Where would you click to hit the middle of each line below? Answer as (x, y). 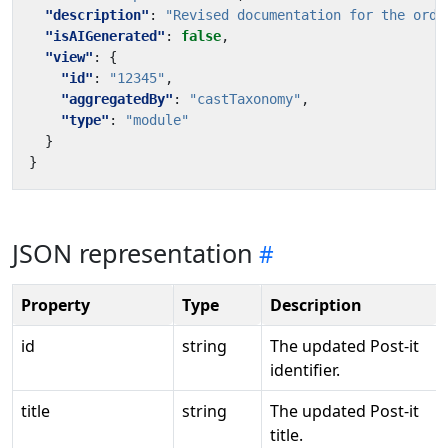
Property (55, 305)
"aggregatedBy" (117, 99)
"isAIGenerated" (105, 36)
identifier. (305, 370)
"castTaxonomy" (245, 99)
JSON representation (132, 253)
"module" (157, 120)
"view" (69, 57)
